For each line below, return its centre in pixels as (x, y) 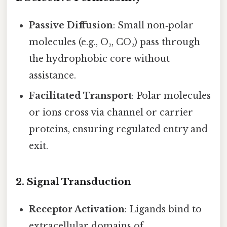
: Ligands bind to (163, 209)
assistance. (53, 75)
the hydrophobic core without (100, 59)
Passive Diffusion (71, 25)
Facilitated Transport (81, 96)
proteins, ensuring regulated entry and (119, 129)
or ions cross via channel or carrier (111, 112)
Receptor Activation (77, 209)
